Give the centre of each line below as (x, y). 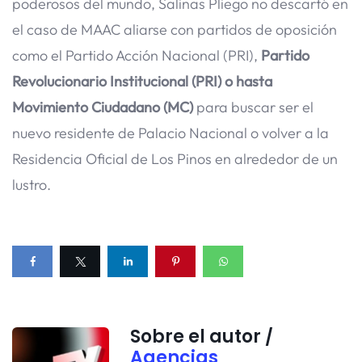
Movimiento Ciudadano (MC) (103, 107)
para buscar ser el (253, 107)
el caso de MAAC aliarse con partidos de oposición (175, 29)
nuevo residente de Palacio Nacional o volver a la (170, 133)
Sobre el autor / (202, 336)
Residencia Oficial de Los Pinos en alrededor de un (175, 158)
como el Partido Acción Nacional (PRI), (137, 55)
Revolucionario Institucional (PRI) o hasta (142, 81)
